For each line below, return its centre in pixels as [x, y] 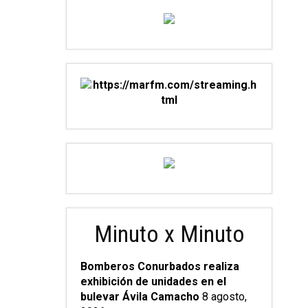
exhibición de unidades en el [153, 282]
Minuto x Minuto [169, 234]
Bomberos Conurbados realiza [160, 267]
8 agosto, [224, 297]
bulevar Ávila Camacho [140, 297]
